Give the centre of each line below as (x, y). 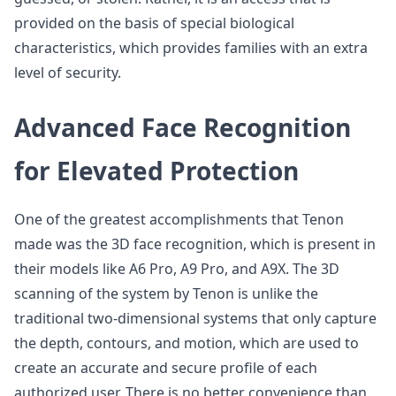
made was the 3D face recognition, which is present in (195, 244)
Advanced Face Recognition (183, 127)
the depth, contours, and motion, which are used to (187, 343)
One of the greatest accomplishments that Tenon (179, 219)
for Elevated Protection (156, 171)
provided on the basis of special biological (154, 23)
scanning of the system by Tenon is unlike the (166, 293)
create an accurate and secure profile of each (166, 368)
